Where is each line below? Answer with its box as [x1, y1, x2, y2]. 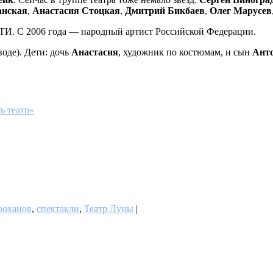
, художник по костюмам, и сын [118, 46, 252, 57]
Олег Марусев [210, 5, 272, 16]
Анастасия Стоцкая [32, 5, 120, 16]
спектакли [37, 204, 79, 214]
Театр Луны [84, 204, 133, 214]
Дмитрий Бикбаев [125, 5, 205, 16]
